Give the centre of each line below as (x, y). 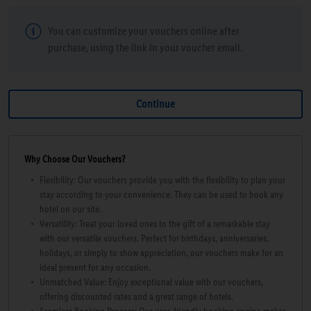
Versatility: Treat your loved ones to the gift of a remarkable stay (155, 224)
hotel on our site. (70, 209)
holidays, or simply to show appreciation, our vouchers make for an (161, 253)
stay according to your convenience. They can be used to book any (161, 194)
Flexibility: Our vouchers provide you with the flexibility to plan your (162, 180)
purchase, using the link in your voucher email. (145, 47)
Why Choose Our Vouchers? (75, 159)
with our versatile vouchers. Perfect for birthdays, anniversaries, (154, 238)
